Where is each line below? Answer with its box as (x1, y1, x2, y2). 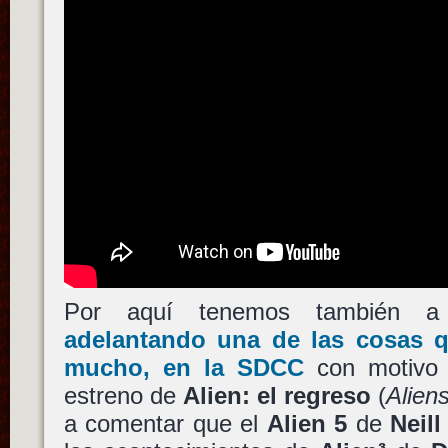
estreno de (63, 382, 183, 410)
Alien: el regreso (182, 382, 371, 410)
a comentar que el (63, 410, 267, 438)
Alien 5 (266, 410, 348, 438)
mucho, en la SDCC (63, 354, 304, 382)
